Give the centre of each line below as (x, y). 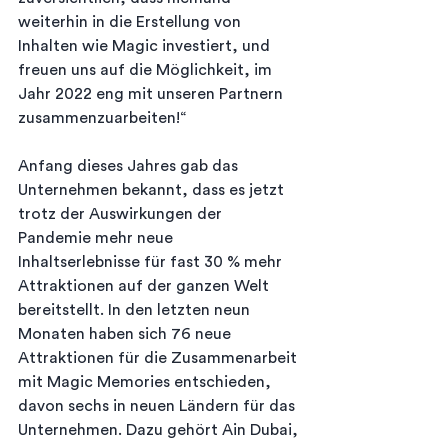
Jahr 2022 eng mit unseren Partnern (152, 94)
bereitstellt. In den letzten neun (136, 310)
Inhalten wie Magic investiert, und (146, 46)
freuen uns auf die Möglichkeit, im (147, 70)
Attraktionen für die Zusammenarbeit (159, 358)
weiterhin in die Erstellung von (131, 22)
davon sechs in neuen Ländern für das (158, 406)
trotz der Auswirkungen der (122, 214)
